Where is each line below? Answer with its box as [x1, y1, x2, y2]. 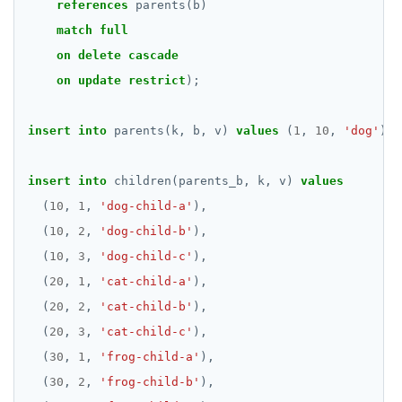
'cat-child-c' [100, 325, 193, 339]
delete [78, 48, 121, 63]
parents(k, [114, 124, 186, 138]
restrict [128, 74, 186, 88]
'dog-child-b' [100, 224, 193, 239]
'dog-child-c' [100, 249, 193, 264]
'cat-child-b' [100, 300, 193, 314]
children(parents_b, [114, 174, 250, 188]
